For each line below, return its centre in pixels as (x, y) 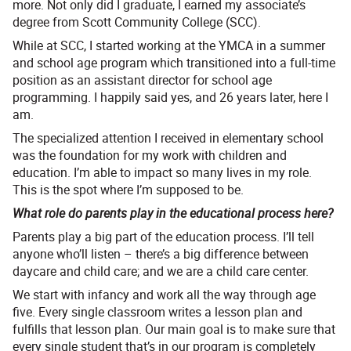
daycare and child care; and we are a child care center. (161, 271)
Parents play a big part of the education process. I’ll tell (163, 237)
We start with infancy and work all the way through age (164, 295)
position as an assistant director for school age (142, 80)
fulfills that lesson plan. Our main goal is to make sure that (174, 329)
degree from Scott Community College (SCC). (137, 22)
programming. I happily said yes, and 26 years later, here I (170, 98)
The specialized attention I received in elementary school (168, 138)
